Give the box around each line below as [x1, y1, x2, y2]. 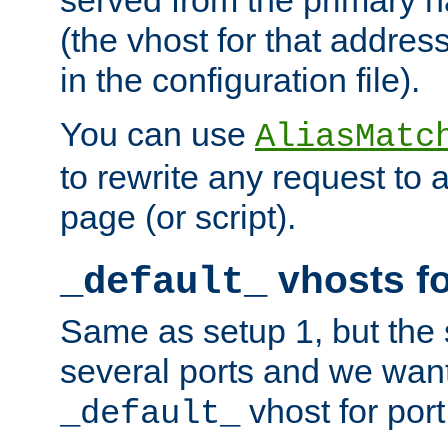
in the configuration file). [60, 60, 420, 99]
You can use [60, 114, 255, 153]
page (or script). [60, 197, 296, 236]
